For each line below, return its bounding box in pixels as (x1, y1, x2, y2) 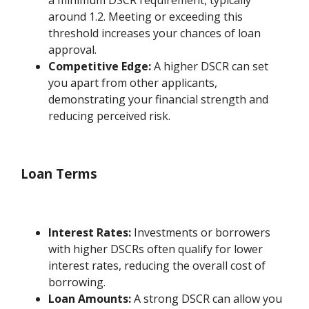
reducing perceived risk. (48, 108, 171, 123)
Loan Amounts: (48, 290, 132, 306)
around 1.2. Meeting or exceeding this (48, 8, 243, 24)
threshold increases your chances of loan (48, 25, 261, 41)
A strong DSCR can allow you (131, 290, 283, 306)
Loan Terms (21, 165, 98, 183)
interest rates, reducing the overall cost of (48, 257, 266, 273)
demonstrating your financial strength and (48, 91, 269, 107)
